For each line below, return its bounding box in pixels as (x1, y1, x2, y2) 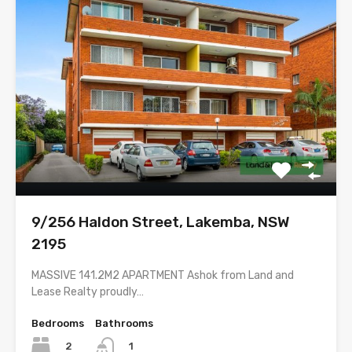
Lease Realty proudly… (31, 285, 144, 299)
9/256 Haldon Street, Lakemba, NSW (31, 213, 290, 232)
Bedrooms (31, 317, 84, 330)
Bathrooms (95, 317, 153, 330)
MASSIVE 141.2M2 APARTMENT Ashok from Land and (31, 269, 294, 283)
